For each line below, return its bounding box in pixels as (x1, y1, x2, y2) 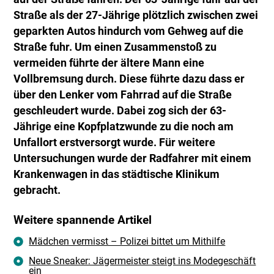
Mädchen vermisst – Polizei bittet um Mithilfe (29, 235, 226, 247)
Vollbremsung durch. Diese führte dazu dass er (13, 72, 245, 85)
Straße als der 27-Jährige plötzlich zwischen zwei (13, 9, 259, 21)
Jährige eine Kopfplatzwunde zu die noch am (13, 120, 234, 133)
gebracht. (13, 183, 61, 196)
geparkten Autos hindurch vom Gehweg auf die (13, 24, 244, 37)
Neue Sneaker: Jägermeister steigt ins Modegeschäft (29, 254, 256, 267)
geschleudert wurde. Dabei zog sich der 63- (13, 104, 227, 117)
